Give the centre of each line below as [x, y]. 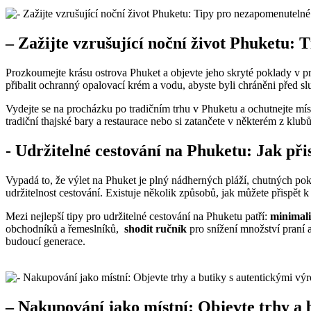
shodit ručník [155, 228]
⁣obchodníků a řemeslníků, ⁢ [65, 228]
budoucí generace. [45, 241]
